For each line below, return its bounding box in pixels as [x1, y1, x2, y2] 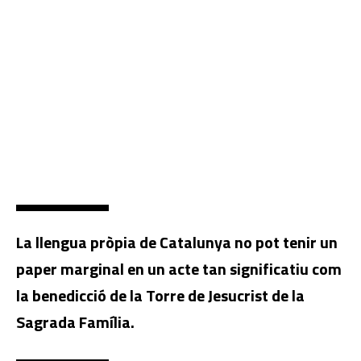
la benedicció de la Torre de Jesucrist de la [16, 282, 305, 308]
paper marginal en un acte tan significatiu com [16, 255, 342, 281]
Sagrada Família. [16, 309, 135, 334]
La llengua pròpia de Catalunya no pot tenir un [16, 229, 338, 255]
